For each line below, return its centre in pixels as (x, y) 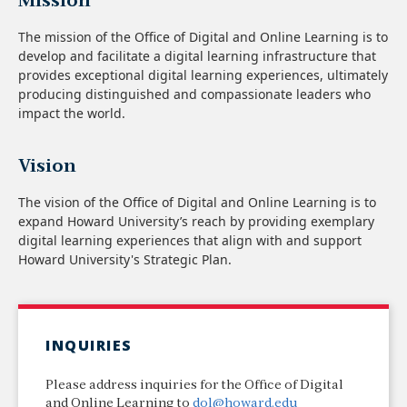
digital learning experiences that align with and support (190, 240)
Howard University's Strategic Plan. (125, 259)
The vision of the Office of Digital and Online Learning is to (197, 202)
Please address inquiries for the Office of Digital (194, 386)
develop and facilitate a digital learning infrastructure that (197, 56)
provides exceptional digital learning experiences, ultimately (203, 75)
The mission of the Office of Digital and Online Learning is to (203, 37)
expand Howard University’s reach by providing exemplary (196, 221)
